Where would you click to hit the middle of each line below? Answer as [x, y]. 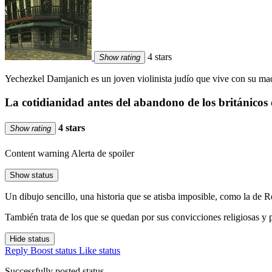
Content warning [37, 153]
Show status [32, 175]
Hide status [30, 239]
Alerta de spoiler [103, 153]
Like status [100, 250]
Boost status [53, 250]
